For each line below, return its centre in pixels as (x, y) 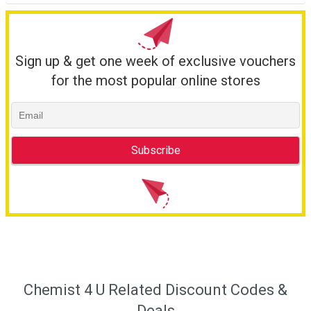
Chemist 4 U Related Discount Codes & (155, 290)
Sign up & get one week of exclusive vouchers (155, 61)
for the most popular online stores (155, 81)
